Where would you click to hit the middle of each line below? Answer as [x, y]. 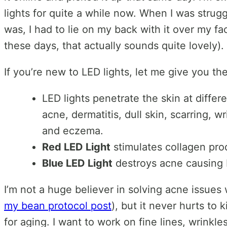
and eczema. [73, 131]
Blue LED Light [77, 163]
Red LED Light [76, 147]
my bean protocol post [58, 206]
